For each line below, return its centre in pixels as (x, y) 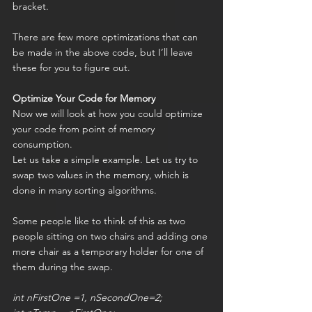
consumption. (42, 145)
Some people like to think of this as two (100, 221)
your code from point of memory (85, 129)
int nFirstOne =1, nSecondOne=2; (87, 298)
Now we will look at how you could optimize (109, 114)
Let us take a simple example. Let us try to (107, 160)
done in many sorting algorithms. (85, 190)
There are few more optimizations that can (107, 37)
